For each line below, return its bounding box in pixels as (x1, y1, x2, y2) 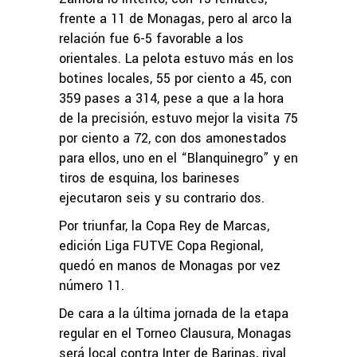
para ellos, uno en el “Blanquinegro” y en (59, 148, 298, 167)
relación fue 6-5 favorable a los (59, 29, 244, 48)
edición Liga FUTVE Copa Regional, (59, 236, 263, 255)
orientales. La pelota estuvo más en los (59, 49, 294, 68)
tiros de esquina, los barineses (59, 168, 240, 187)
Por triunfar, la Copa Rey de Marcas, (59, 216, 269, 235)
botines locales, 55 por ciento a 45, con (59, 69, 292, 88)
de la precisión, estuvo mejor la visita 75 (59, 108, 298, 127)
